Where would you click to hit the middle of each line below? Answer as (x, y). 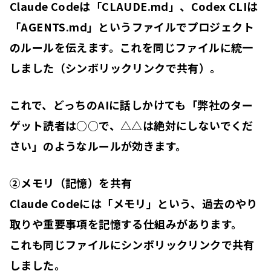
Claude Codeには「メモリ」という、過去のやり (134, 204)
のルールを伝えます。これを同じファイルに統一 (132, 47)
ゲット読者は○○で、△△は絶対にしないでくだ (132, 126)
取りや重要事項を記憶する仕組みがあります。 (126, 224)
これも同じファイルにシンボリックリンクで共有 (132, 245)
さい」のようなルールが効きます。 (98, 146)
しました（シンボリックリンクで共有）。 (116, 68)
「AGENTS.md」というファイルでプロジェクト (132, 27)
